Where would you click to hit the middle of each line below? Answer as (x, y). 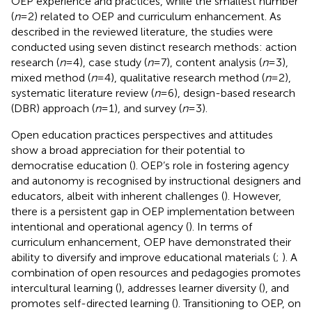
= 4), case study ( (106, 62)
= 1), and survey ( (141, 108)
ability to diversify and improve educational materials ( (143, 257)
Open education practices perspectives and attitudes (142, 134)
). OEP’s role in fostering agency (211, 165)
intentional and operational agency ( (100, 226)
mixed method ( (51, 77)
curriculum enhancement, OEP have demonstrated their (151, 242)
